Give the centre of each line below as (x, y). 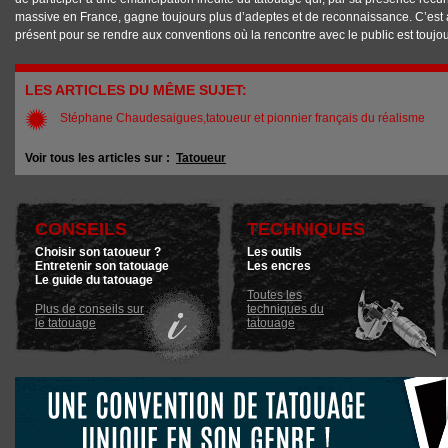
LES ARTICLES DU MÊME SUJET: (138, 90)
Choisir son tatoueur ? (98, 252)
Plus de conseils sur (89, 309)
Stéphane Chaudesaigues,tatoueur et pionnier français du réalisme (242, 118)
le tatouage (65, 323)
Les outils (274, 252)
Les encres (279, 266)
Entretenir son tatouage (102, 266)
